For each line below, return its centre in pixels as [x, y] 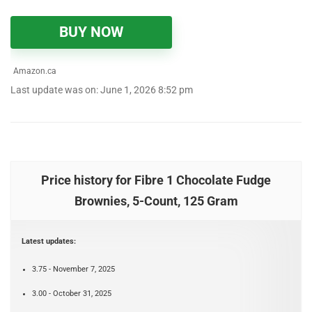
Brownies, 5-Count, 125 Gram [156, 201]
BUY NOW [91, 32]
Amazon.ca [34, 71]
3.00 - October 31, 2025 [72, 294]
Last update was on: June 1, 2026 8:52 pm [102, 90]
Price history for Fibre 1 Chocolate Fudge [156, 180]
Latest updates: [49, 241]
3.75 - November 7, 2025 [73, 269]
